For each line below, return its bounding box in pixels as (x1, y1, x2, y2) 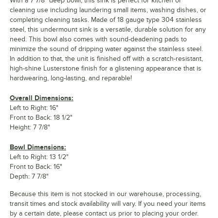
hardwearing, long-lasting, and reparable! (10, 74, 132, 82)
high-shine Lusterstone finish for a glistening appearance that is (10, 65, 201, 73)
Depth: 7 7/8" (10, 173, 49, 181)
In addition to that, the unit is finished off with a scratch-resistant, (10, 55, 203, 63)
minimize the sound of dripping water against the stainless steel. (10, 45, 203, 53)
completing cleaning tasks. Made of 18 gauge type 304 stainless (10, 16, 202, 24)
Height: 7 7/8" (10, 124, 50, 131)
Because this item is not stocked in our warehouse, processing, (10, 190, 201, 198)
